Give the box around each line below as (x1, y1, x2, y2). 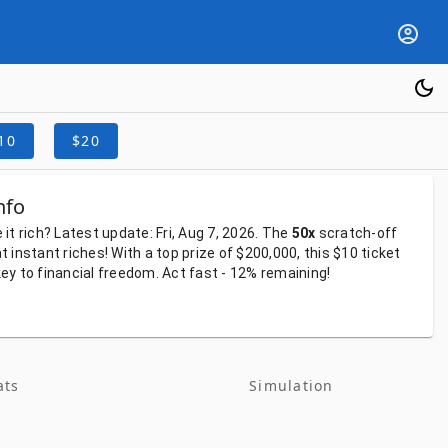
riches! (63, 245, 112, 261)
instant (11, 245, 64, 261)
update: (102, 225, 156, 241)
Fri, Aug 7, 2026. (156, 225, 262, 241)
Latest (54, 225, 102, 241)
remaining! (260, 265, 331, 281)
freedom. (97, 265, 162, 281)
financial (37, 265, 98, 281)
